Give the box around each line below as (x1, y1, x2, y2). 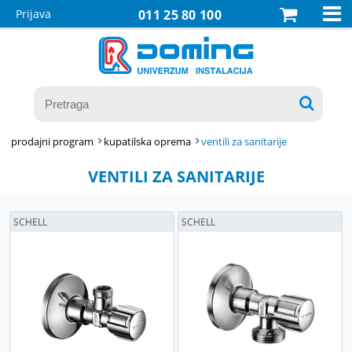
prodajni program (11, 134, 94, 148)
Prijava (16, 6, 51, 21)
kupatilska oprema (104, 134, 192, 148)
